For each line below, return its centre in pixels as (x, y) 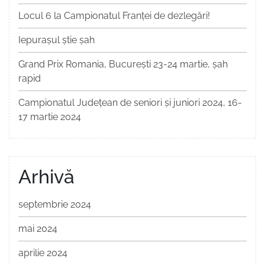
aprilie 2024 (43, 253)
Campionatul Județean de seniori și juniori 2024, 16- (130, 103)
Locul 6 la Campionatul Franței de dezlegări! (114, 16)
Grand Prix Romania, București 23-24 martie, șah (123, 64)
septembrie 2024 (55, 205)
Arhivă (46, 177)
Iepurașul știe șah (56, 40)
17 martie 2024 (50, 117)
